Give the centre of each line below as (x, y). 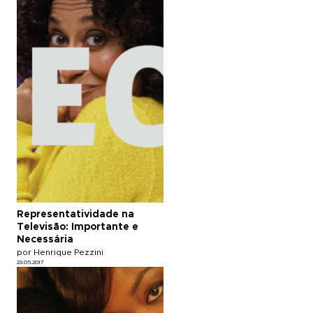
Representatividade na (75, 214)
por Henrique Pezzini (60, 252)
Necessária (45, 239)
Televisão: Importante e (78, 227)
